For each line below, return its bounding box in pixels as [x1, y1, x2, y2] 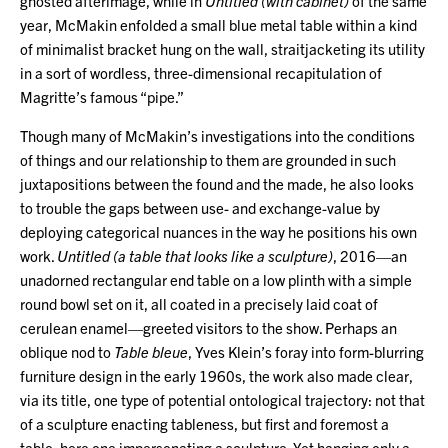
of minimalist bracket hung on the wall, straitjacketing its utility [20, 38, 425, 58]
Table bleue [114, 341, 188, 361]
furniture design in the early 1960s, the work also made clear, [20, 365, 413, 385]
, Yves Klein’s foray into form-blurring [188, 341, 424, 361]
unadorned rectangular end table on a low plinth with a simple [20, 269, 412, 289]
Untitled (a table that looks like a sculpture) [57, 245, 333, 265]
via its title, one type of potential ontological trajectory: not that [20, 389, 425, 409]
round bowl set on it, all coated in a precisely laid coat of [20, 293, 378, 313]
